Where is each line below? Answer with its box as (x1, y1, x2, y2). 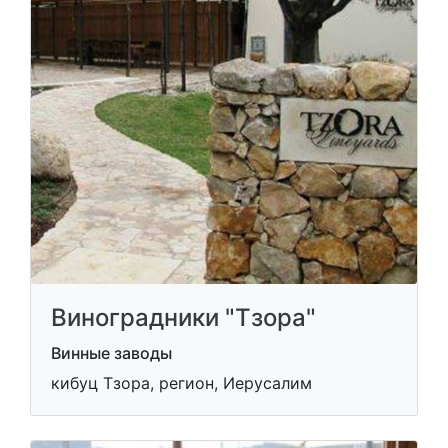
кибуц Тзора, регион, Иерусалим (51, 372, 312, 393)
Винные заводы (51, 342, 172, 363)
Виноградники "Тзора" (51, 302, 316, 332)
